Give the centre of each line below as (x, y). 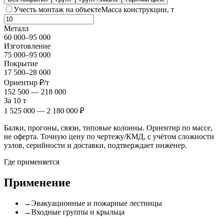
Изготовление (27, 46)
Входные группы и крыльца (78, 212)
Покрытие (21, 64)
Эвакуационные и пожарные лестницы (97, 203)
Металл (16, 29)
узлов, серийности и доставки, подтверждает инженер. (95, 145)
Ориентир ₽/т (27, 83)
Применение (37, 183)
